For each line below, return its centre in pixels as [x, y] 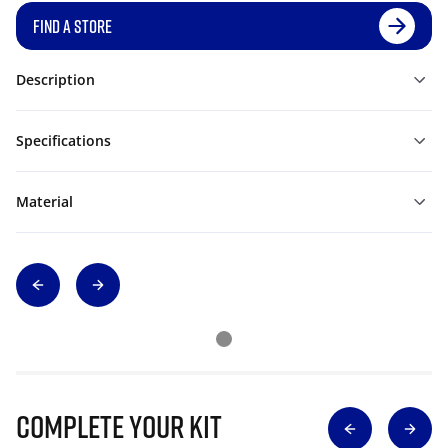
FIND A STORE [72, 26]
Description [55, 79]
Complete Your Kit [119, 426]
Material [44, 201]
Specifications [63, 140]
